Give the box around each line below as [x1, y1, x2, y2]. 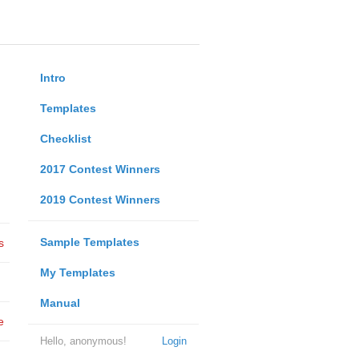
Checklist [39, 132, 91, 145]
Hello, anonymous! [39, 335, 127, 347]
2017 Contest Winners [39, 163, 160, 175]
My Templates [39, 266, 115, 279]
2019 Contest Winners [39, 193, 160, 206]
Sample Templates [39, 236, 139, 248]
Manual [39, 296, 80, 309]
